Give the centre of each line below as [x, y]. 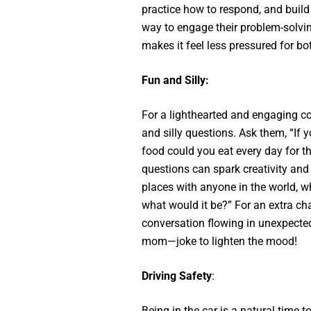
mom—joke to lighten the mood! [219, 241]
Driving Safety [176, 276]
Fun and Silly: [175, 80]
